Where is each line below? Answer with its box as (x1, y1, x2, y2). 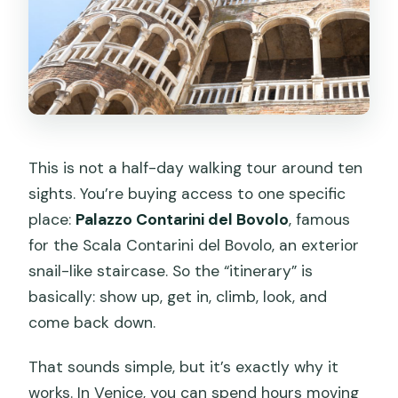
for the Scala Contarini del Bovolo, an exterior (28, 235, 360, 256)
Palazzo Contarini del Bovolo (76, 210, 290, 230)
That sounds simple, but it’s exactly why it (28, 357, 339, 378)
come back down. (28, 313, 156, 333)
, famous (289, 210, 351, 230)
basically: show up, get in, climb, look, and (28, 287, 328, 307)
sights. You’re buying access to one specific (28, 184, 346, 204)
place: (28, 210, 76, 230)
